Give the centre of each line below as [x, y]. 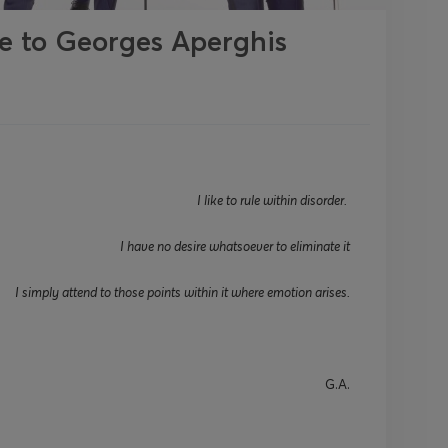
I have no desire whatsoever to [203, 246]
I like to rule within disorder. [273, 200]
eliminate [315, 246]
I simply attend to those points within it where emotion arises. [182, 292]
